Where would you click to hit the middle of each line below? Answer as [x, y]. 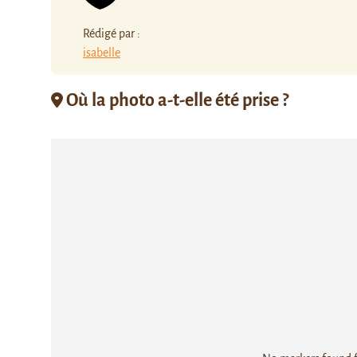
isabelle [102, 52]
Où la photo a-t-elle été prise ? [176, 100]
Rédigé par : [112, 33]
